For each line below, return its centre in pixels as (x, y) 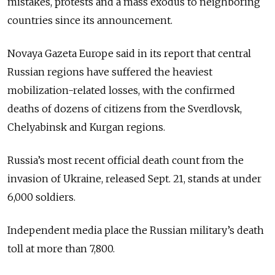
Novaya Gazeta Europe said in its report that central (129, 54)
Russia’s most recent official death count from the (126, 161)
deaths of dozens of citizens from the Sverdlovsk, (125, 109)
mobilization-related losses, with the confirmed (121, 91)
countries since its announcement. (90, 21)
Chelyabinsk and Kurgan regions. (86, 127)
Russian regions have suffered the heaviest (110, 72)
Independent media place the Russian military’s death (136, 230)
